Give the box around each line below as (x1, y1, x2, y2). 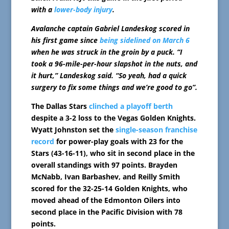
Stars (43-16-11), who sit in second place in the (31, 148, 195, 158)
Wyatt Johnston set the (31, 124, 116, 134)
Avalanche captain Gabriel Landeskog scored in (31, 23, 190, 33)
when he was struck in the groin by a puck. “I (31, 47, 182, 57)
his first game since (31, 35, 100, 45)
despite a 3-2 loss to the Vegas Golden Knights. (31, 112, 196, 123)
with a (31, 4, 54, 14)
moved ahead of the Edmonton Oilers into (31, 195, 180, 205)
